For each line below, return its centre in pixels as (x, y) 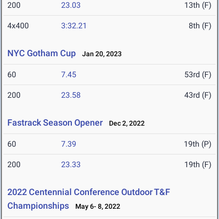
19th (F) (198, 165)
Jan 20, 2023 (100, 54)
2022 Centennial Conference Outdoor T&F (89, 192)
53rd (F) (198, 75)
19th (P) (198, 144)
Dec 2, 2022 (125, 123)
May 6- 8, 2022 (96, 207)
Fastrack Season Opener (55, 123)
